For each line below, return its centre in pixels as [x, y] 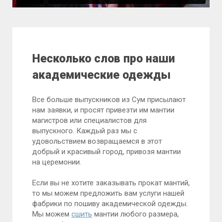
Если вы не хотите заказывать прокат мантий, [111, 183]
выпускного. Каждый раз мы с [85, 131]
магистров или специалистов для [89, 121]
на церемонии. [57, 162]
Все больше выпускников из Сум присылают [109, 100]
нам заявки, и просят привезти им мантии [103, 110]
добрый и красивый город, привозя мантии [107, 152]
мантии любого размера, [136, 214]
